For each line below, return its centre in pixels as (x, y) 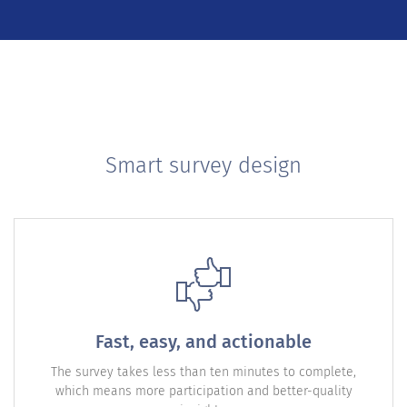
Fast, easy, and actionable (203, 342)
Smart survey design (203, 166)
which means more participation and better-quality (203, 392)
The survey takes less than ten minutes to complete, (203, 372)
